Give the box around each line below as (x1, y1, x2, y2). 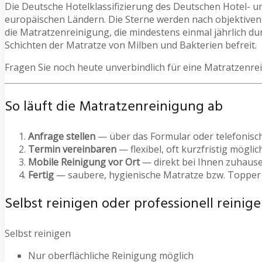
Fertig (28, 168, 54, 181)
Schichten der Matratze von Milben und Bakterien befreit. (5, 39, 257, 52)
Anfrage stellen (28, 129, 95, 143)
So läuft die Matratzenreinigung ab (5, 95, 223, 118)
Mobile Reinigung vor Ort (28, 155, 140, 168)
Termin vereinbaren (28, 142, 116, 156)
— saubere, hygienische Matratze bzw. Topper (54, 168, 261, 181)
